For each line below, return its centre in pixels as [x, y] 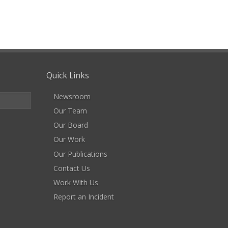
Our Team [70, 110]
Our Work [69, 139]
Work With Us [76, 182]
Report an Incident [84, 197]
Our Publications [80, 154]
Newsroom [72, 96]
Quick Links [68, 76]
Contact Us [72, 168]
